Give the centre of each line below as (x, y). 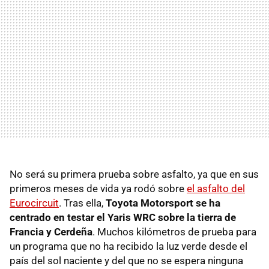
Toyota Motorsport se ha (163, 203)
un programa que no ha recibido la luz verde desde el (128, 246)
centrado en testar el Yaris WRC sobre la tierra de (123, 217)
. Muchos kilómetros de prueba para (174, 231)
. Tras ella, (82, 203)
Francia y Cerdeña (51, 231)
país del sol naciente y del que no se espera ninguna (126, 260)
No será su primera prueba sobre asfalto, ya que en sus (134, 174)
